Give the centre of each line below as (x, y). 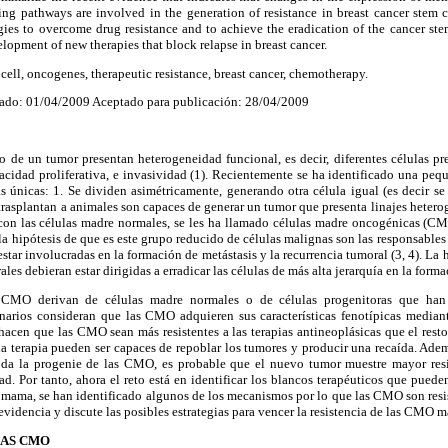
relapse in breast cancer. (262, 45)
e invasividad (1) (157, 175)
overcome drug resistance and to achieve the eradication (194, 29)
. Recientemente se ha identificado (300, 175)
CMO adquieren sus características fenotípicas (271, 316)
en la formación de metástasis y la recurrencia (218, 255)
